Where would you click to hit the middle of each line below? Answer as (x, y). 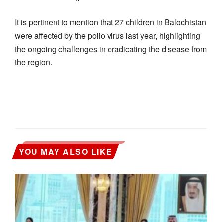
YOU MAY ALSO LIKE (66, 151)
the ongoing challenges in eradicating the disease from (111, 49)
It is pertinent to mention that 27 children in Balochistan (111, 22)
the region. (33, 62)
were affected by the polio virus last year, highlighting (108, 35)
